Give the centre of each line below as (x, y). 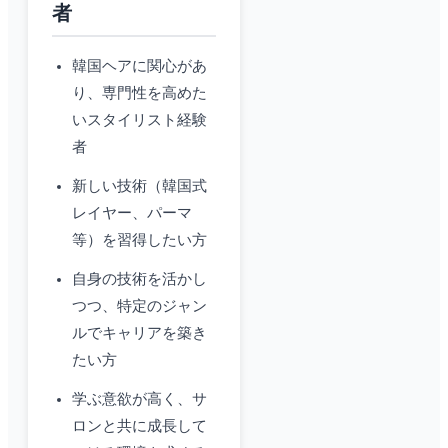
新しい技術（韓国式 (139, 186)
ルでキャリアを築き (139, 333)
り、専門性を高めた (139, 93)
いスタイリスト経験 (139, 120)
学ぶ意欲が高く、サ (139, 399)
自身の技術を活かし (139, 279)
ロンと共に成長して (139, 426)
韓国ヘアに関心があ (139, 66)
